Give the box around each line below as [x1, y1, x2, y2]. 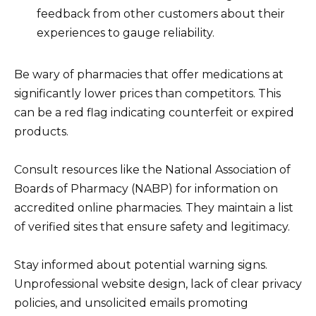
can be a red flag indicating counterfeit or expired [14, 105, 294, 119]
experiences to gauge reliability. [37, 25, 214, 39]
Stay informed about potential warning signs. [14, 258, 267, 272]
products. [14, 124, 68, 138]
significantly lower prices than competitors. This [14, 86, 281, 100]
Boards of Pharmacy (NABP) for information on [14, 182, 278, 196]
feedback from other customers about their [37, 6, 285, 20]
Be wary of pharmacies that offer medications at [14, 67, 284, 81]
